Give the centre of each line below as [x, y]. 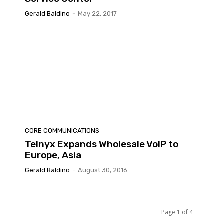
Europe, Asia [53, 155]
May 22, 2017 [97, 14]
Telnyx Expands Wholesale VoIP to [102, 144]
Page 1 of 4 [177, 212]
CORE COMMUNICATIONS [62, 130]
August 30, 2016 [103, 170]
